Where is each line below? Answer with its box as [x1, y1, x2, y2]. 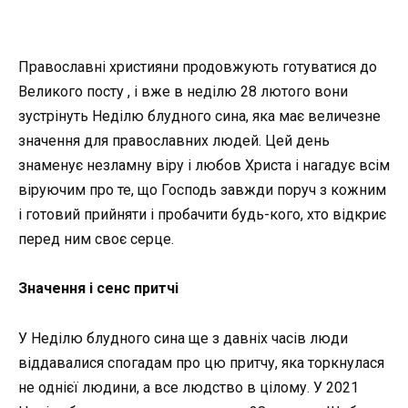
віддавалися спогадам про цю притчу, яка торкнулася [18, 353, 384, 372]
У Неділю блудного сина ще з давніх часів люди [18, 329, 348, 347]
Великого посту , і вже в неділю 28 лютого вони [18, 83, 348, 101]
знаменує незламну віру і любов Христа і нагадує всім [18, 157, 390, 175]
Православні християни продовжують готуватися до [18, 58, 377, 76]
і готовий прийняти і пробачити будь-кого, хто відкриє [18, 206, 386, 224]
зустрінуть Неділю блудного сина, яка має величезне [18, 107, 381, 126]
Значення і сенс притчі [18, 280, 178, 298]
